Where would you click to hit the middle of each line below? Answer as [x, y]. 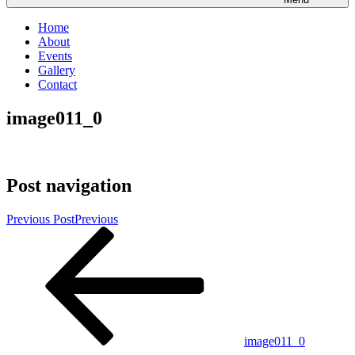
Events [55, 56]
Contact [57, 84]
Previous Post [40, 219]
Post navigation [69, 185]
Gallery [57, 70]
